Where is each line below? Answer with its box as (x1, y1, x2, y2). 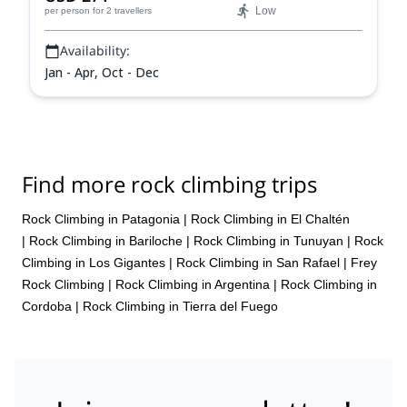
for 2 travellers (93, 5, 152, 15)
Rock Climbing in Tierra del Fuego (83, 298, 278, 313)
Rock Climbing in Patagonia (22, 211, 180, 226)
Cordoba (22, 298, 72, 313)
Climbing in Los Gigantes (22, 254, 165, 270)
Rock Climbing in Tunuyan (194, 233, 343, 248)
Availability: (60, 42, 130, 59)
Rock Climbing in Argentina (115, 276, 270, 292)
